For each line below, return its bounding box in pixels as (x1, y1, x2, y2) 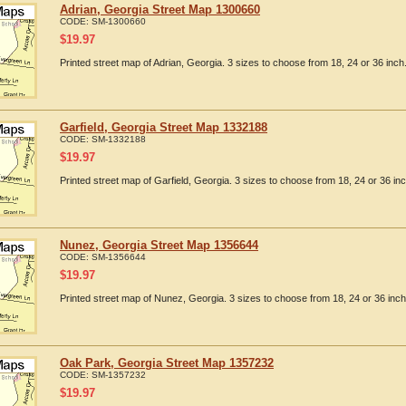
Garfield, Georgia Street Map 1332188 (60, 121, 267, 134)
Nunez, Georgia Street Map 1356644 (60, 238, 258, 252)
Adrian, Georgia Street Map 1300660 (60, 3, 260, 16)
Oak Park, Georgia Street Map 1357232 (60, 356, 274, 370)
